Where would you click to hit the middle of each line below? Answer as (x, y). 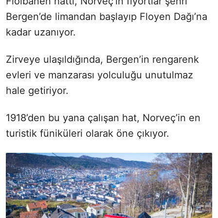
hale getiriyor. (37, 91)
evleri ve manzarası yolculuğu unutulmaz (100, 75)
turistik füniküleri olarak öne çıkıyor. (88, 133)
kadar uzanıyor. (41, 32)
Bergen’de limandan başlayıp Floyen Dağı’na (107, 17)
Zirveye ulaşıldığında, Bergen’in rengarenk (102, 59)
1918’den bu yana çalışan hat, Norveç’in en (103, 118)
